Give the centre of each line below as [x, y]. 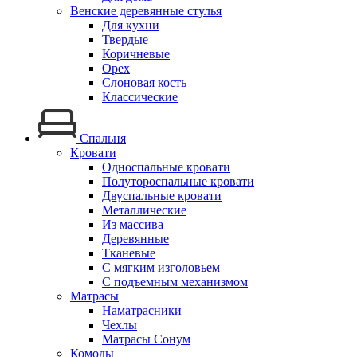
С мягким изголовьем [161, 268]
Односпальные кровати [166, 167]
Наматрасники [142, 311]
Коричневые [136, 54]
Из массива [133, 225]
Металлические [144, 210]
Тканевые [129, 253]
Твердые [125, 40]
